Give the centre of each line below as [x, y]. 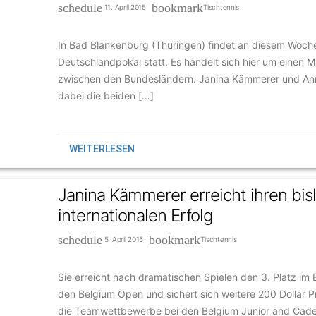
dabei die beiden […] [105, 95]
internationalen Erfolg [135, 215]
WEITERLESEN [102, 148]
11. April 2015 [127, 7]
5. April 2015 [126, 239]
